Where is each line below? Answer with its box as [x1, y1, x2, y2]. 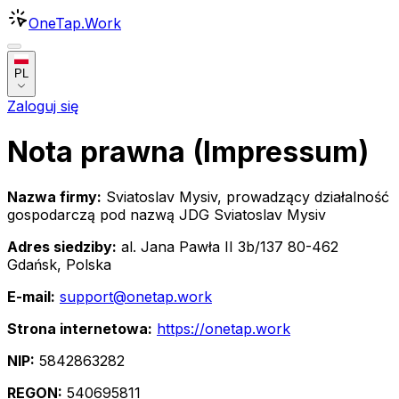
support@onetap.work [60, 288, 212, 306]
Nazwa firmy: [7, 188, 102, 207]
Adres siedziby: [7, 238, 117, 256]
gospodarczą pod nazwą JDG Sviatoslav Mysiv [7, 206, 326, 224]
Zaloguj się [7, 97, 78, 116]
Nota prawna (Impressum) [7, 134, 369, 169]
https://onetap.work [157, 320, 290, 338]
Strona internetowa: [7, 320, 152, 338]
